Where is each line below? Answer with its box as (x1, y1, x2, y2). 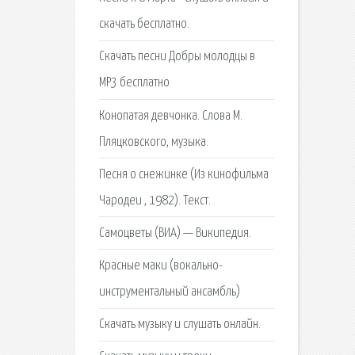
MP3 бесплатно (98, 76, 170, 90)
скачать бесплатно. (98, 17, 189, 32)
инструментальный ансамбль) (98, 285, 240, 300)
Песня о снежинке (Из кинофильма (98, 167, 269, 181)
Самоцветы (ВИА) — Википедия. (98, 226, 251, 240)
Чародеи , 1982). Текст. (98, 193, 211, 208)
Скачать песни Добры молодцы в (98, 50, 255, 64)
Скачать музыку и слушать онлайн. (98, 318, 261, 332)
